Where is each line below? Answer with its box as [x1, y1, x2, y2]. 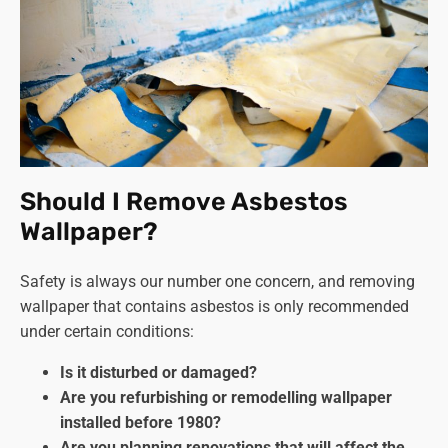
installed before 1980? [60, 413, 221, 433]
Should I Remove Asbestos [20, 187, 348, 217]
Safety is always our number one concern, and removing [20, 272, 415, 292]
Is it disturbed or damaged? [60, 363, 257, 383]
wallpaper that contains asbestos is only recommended [20, 297, 409, 317]
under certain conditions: [20, 322, 194, 342]
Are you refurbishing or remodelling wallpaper [60, 388, 392, 408]
